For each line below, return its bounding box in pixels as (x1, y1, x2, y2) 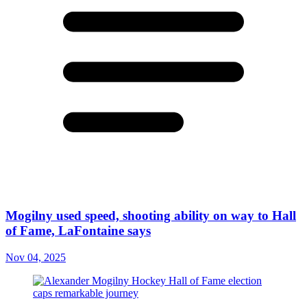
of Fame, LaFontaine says (5, 223, 151, 238)
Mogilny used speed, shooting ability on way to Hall (5, 208, 296, 223)
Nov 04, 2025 (5, 251, 66, 263)
